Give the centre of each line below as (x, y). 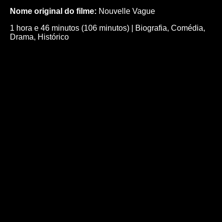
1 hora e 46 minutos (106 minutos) (70, 28)
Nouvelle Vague (126, 11)
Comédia (187, 28)
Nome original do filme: (53, 11)
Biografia (151, 28)
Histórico (53, 37)
